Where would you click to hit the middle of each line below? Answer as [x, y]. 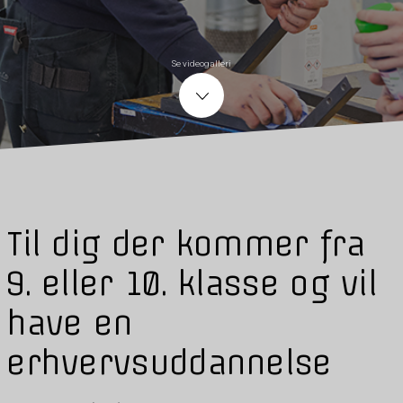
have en [70, 323]
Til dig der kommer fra [185, 244]
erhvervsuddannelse [169, 363]
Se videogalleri [201, 64]
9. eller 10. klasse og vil [192, 284]
